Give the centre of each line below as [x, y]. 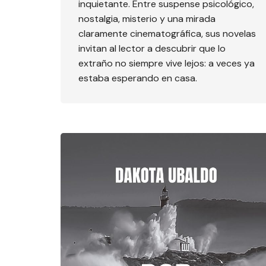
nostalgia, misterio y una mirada [147, 18]
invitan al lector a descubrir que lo [152, 48]
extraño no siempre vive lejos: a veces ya [167, 63]
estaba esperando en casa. [138, 78]
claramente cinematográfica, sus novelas [167, 33]
